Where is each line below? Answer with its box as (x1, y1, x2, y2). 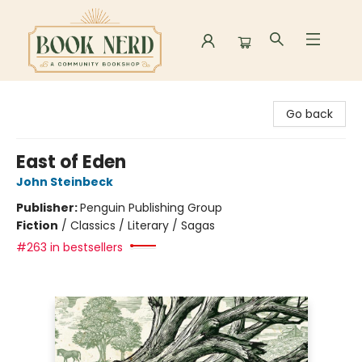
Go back (286, 106, 333, 122)
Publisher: (16, 200, 80, 216)
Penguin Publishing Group (80, 200, 222, 216)
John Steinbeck (16, 174, 113, 190)
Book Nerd (12, 88, 68, 104)
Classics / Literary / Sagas (70, 217, 215, 234)
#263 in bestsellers (16, 239, 123, 255)
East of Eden (16, 149, 126, 175)
